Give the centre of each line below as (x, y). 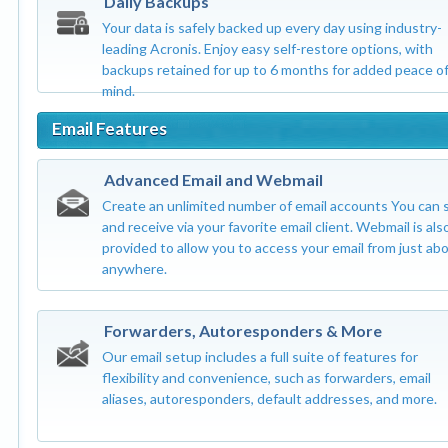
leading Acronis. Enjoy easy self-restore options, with (267, 48)
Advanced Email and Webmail (213, 179)
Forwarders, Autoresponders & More (242, 330)
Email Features (109, 128)
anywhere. (134, 268)
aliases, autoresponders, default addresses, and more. (269, 398)
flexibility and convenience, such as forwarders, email (266, 377)
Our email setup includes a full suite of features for (259, 356)
